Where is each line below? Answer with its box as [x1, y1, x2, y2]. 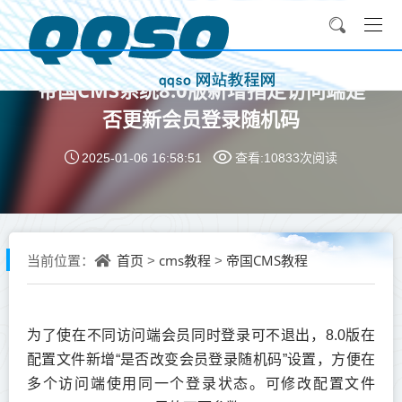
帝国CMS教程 [226, 251, 308, 269]
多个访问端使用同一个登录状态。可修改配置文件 [27, 376, 375, 391]
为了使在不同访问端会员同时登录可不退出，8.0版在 [27, 328, 375, 343]
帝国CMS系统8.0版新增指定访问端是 [37, 76, 365, 103]
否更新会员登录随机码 [102, 105, 300, 132]
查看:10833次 [235, 151, 312, 165]
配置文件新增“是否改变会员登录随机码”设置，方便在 [27, 352, 375, 367]
